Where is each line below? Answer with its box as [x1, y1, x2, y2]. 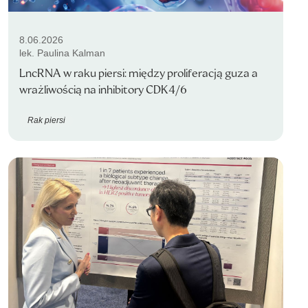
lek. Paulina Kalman [19, 47, 105, 58]
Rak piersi [27, 115, 65, 125]
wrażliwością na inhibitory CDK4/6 [19, 82, 187, 97]
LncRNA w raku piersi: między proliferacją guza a [19, 66, 258, 80]
